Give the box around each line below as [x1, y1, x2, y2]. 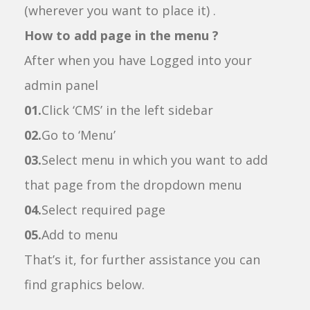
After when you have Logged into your [24, 52, 252, 69]
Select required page [42, 201, 165, 218]
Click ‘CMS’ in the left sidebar [42, 102, 213, 118]
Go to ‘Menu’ [42, 127, 116, 143]
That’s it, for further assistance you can [24, 251, 260, 268]
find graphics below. [24, 276, 145, 293]
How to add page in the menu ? [24, 27, 219, 44]
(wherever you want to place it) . [24, 2, 216, 19]
